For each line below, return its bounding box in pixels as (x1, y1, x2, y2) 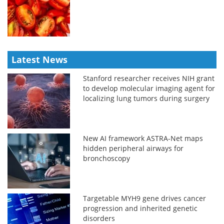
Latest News (11, 53, 67, 65)
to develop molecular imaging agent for (83, 83, 215, 93)
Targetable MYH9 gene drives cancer (83, 193, 206, 203)
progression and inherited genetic (83, 203, 198, 213)
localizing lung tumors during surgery (83, 93, 210, 103)
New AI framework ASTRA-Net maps (83, 133, 203, 143)
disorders (83, 213, 115, 223)
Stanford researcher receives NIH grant (83, 73, 215, 83)
